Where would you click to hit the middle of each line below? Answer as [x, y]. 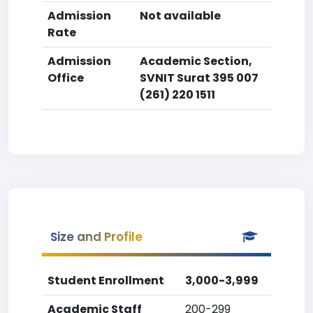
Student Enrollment [106, 281]
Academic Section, [196, 61]
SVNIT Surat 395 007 [199, 78]
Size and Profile [96, 237]
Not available [180, 16]
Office [66, 78]
